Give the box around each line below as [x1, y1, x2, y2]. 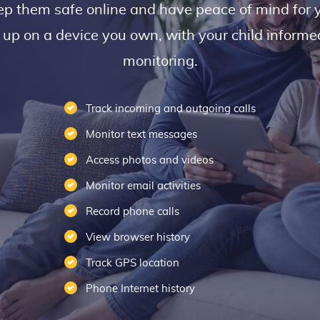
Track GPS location [86, 258, 179, 269]
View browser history [86, 232, 190, 243]
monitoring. [122, 54, 198, 69]
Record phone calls [86, 206, 179, 217]
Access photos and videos [86, 155, 214, 166]
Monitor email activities [86, 181, 201, 191]
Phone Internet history [86, 284, 195, 294]
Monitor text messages [86, 129, 197, 140]
